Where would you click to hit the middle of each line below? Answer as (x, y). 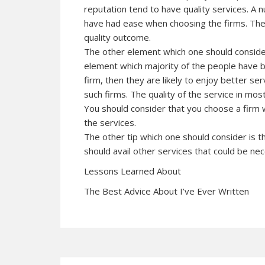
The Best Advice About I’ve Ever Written (167, 191)
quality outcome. (117, 37)
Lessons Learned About (132, 171)
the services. (110, 122)
